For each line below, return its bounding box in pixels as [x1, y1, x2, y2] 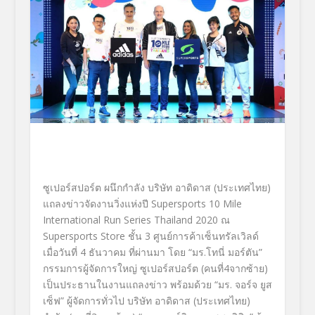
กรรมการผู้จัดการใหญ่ [42, 261, 137, 275]
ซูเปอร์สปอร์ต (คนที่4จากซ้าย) [139, 261, 268, 275]
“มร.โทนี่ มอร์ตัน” [188, 245, 262, 259]
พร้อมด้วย [169, 277, 212, 291]
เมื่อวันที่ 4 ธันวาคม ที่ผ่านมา [42, 245, 165, 259]
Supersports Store [42, 229, 128, 243]
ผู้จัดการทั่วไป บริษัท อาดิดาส [66, 293, 191, 307]
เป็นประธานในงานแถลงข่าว [42, 277, 167, 291]
